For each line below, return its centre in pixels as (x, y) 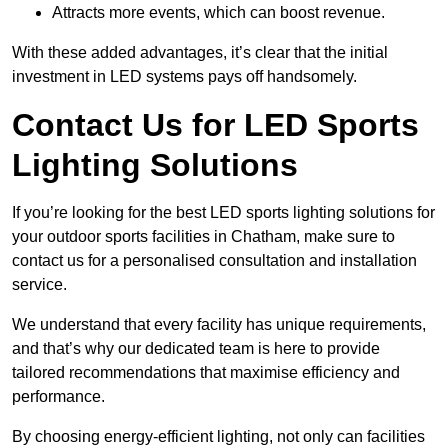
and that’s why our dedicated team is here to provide (196, 349)
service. (39, 285)
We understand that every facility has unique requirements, (219, 325)
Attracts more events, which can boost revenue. (218, 13)
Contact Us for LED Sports (215, 125)
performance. (58, 397)
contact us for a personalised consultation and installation (214, 261)
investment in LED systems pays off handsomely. (184, 77)
